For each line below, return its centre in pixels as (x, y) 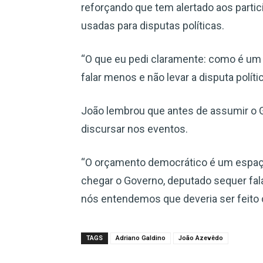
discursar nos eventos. (134, 129)
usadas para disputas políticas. (153, 26)
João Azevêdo (201, 238)
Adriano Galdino (141, 238)
